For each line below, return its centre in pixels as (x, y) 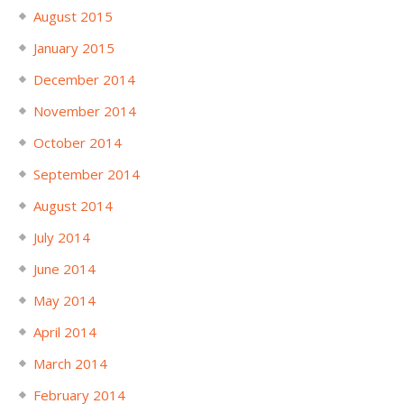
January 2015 (73, 47)
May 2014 (64, 300)
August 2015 (73, 16)
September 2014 (86, 174)
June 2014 (64, 268)
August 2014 (73, 205)
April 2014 (64, 331)
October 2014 (77, 142)
